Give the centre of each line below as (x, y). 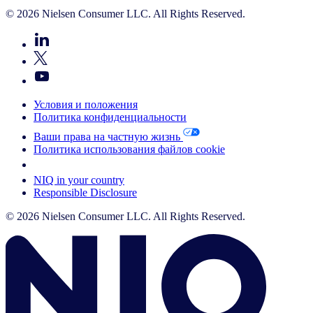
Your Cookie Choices (81, 165)
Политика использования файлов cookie (129, 150)
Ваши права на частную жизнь (108, 137)
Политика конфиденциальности (110, 117)
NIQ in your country (79, 180)
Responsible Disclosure (85, 193)
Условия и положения (86, 105)
